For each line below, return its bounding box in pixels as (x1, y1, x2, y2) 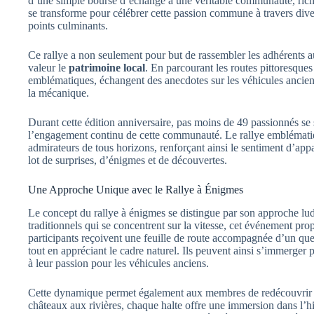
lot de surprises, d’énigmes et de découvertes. (28, 154, 227, 167)
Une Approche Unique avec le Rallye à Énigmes (28, 184, 243, 196)
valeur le (28, 62, 69, 74)
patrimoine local (69, 62, 145, 74)
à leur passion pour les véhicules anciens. (28, 257, 209, 269)
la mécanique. (28, 87, 89, 100)
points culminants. (28, 20, 108, 32)
